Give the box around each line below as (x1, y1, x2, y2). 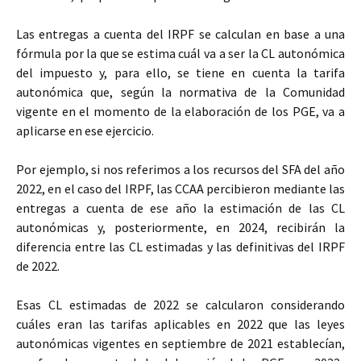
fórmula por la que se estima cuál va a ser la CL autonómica (16, 45, 345, 61)
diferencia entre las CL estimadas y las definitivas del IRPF (16, 239, 345, 255)
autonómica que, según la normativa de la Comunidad (16, 84, 345, 100)
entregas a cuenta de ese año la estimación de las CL (16, 200, 345, 216)
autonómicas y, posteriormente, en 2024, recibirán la (16, 219, 345, 235)
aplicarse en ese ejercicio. (16, 122, 154, 139)
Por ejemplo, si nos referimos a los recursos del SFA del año (16, 161, 345, 177)
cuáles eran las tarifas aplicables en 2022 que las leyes (16, 316, 345, 332)
